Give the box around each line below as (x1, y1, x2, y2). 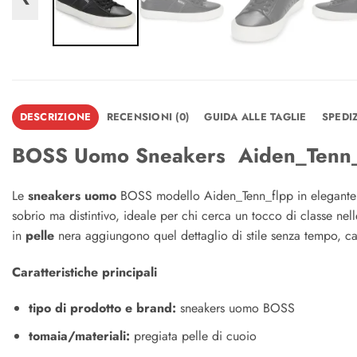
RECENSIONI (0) (106, 109, 190, 124)
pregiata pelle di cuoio (129, 326, 257, 345)
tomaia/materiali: (28, 326, 130, 345)
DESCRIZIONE (19, 109, 92, 124)
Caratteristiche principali (12, 262, 157, 281)
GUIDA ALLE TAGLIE (204, 109, 307, 124)
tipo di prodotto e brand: (28, 299, 176, 318)
